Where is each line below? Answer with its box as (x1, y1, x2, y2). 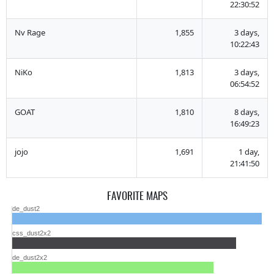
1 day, (239, 146, 260, 157)
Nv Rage (14, 26, 45, 38)
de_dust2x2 (12, 253, 47, 261)
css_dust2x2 (12, 229, 51, 237)
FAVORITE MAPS (106, 188, 168, 204)
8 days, (234, 106, 260, 117)
